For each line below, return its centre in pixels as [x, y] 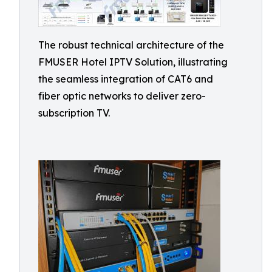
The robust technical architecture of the [131, 45]
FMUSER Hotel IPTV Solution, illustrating [133, 62]
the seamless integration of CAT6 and [126, 79]
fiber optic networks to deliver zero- [122, 96]
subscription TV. [74, 113]
